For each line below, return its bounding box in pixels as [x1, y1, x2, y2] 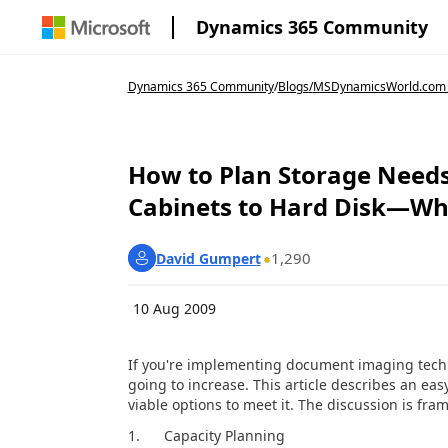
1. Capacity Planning [127, 425, 285, 445]
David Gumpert [155, 248, 261, 268]
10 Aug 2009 [132, 299, 216, 318]
